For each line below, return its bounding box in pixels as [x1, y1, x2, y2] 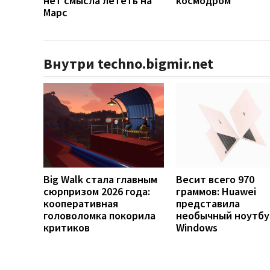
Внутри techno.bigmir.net [43, 54, 213, 73]
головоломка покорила [43, 208, 155, 222]
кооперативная [43, 196, 118, 210]
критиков [43, 220, 90, 234]
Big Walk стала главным [43, 172, 157, 186]
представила [176, 196, 240, 210]
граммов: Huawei [176, 184, 256, 198]
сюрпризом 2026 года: [43, 184, 150, 198]
